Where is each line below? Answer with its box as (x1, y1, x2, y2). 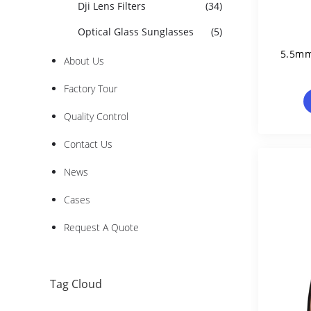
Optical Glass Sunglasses (78, 25, 194, 38)
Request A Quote (64, 221, 139, 234)
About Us (64, 54, 104, 67)
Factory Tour (64, 82, 117, 95)
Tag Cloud (50, 276, 102, 292)
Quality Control (64, 110, 128, 123)
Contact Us (64, 137, 112, 151)
